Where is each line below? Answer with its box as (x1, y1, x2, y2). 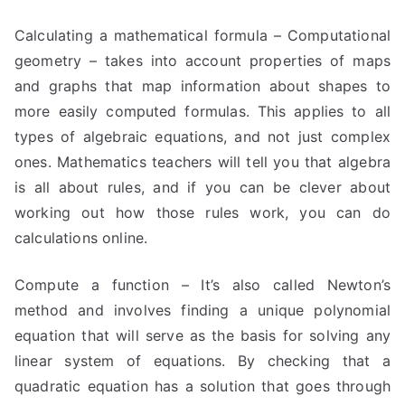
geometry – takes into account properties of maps (14, 52, 391, 70)
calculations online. (14, 229, 148, 247)
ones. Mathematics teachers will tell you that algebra (14, 153, 391, 171)
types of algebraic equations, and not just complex (14, 127, 391, 146)
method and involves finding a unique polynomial (14, 301, 391, 319)
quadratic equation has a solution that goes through (14, 377, 391, 395)
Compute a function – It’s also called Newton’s (14, 276, 391, 294)
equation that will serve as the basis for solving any (14, 326, 391, 344)
